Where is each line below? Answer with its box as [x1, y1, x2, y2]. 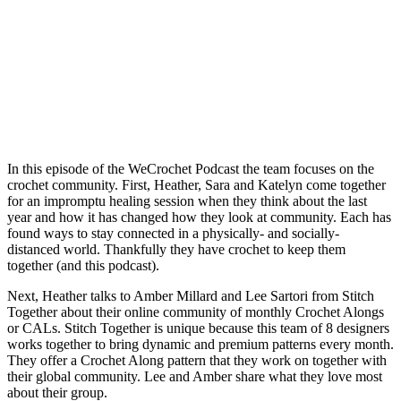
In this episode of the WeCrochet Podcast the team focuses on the [7, 160, 374, 176]
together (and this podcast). [7, 257, 159, 273]
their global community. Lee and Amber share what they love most [7, 368, 382, 384]
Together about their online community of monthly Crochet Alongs [7, 303, 384, 320]
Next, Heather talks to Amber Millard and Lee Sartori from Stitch [7, 287, 374, 303]
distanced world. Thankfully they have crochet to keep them [7, 241, 346, 257]
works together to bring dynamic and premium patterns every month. [7, 336, 394, 352]
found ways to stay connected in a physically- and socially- [7, 225, 339, 241]
